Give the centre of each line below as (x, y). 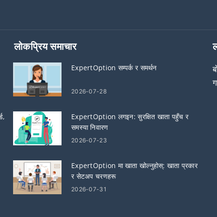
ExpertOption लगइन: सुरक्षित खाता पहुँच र (130, 116)
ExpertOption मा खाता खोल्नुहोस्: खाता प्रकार (134, 165)
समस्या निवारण (90, 127)
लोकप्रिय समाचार (46, 46)
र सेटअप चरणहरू (94, 176)
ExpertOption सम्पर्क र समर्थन (114, 68)
